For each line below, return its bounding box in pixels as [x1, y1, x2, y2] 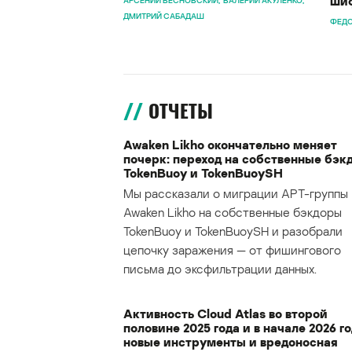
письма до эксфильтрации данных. [123, 261, 317, 277]
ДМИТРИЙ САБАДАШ [123, 11, 204, 21]
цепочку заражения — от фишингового [123, 242, 341, 258]
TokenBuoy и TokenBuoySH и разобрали [123, 223, 343, 240]
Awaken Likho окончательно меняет [123, 137, 337, 153]
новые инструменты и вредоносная [123, 334, 338, 350]
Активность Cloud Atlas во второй [123, 306, 328, 322]
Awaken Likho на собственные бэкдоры [123, 204, 342, 221]
